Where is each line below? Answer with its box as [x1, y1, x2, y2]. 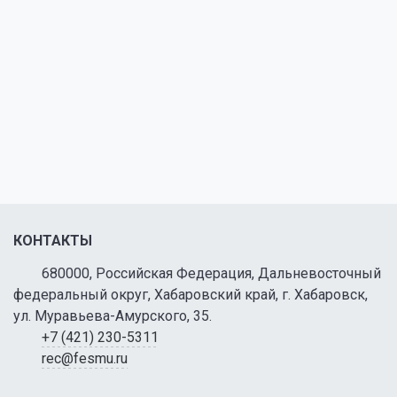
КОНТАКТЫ [13, 232, 92, 250]
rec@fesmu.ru [42, 350, 128, 368]
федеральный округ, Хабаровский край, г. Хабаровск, [13, 286, 368, 304]
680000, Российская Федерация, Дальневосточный [42, 265, 381, 283]
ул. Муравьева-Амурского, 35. [13, 307, 212, 325]
